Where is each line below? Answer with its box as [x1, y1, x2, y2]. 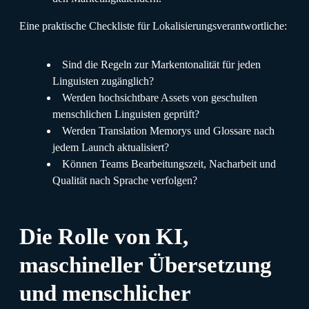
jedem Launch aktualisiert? [52, 141, 169, 153]
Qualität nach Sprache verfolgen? [52, 174, 197, 186]
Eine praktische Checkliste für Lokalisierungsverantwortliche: [19, 19, 287, 32]
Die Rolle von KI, [19, 223, 188, 249]
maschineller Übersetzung [19, 251, 272, 277]
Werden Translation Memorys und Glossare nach [62, 124, 275, 137]
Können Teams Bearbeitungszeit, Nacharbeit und [62, 157, 276, 170]
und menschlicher [19, 279, 190, 306]
